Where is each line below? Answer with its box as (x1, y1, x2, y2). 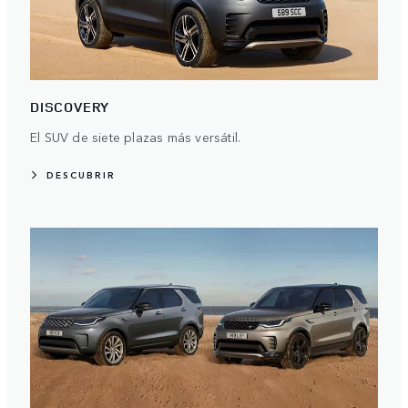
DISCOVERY (30, 97, 110, 117)
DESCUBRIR (46, 168, 116, 181)
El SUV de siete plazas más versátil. (30, 127, 241, 146)
